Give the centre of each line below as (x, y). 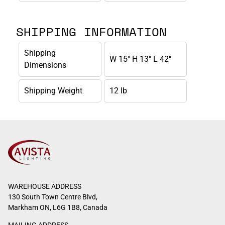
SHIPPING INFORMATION (91, 32)
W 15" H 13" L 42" (140, 59)
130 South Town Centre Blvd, (53, 197)
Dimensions (45, 65)
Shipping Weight (53, 91)
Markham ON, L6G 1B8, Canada (58, 207)
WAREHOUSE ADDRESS (45, 186)
